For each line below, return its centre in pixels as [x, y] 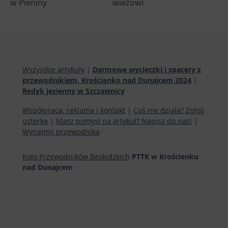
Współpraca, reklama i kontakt [74, 110]
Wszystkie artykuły [53, 69]
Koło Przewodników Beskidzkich [76, 157]
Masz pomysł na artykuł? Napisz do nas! [124, 121]
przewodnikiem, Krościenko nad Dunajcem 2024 [107, 80]
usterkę [35, 121]
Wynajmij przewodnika [61, 132]
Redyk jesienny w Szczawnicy [74, 91]
